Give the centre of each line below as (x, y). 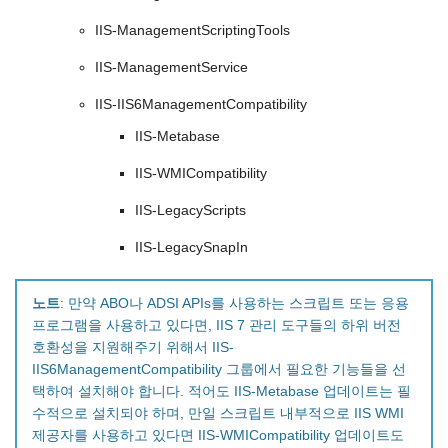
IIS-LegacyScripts (190, 211)
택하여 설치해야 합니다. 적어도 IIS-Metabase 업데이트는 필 (221, 392)
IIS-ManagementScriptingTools (192, 31)
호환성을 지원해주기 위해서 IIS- (133, 348)
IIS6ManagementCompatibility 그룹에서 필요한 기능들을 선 (219, 370)
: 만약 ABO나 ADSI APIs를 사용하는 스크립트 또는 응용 (234, 304)
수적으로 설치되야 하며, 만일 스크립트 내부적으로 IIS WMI (218, 414)
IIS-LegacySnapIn (191, 248)
